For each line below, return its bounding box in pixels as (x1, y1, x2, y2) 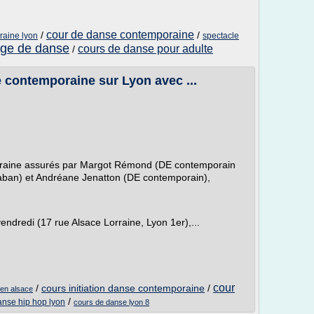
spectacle (203, 31, 239, 41)
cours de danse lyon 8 (74, 298, 149, 306)
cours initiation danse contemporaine (41, 282, 205, 294)
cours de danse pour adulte (78, 43, 213, 55)
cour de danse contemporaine (46, 29, 194, 41)
